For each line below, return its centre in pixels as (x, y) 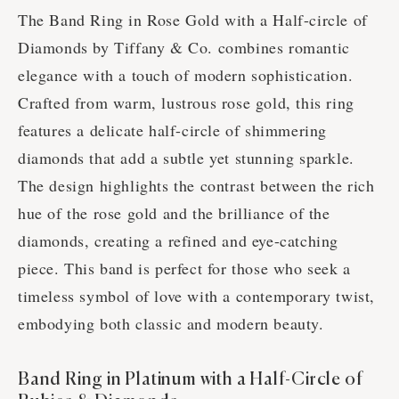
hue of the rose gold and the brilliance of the (174, 213)
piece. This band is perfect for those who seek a (184, 269)
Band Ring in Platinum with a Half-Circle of (191, 380)
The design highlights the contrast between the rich (196, 186)
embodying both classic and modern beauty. (171, 324)
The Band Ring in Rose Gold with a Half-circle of (193, 20)
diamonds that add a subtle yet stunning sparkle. (186, 158)
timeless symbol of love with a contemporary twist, (197, 296)
